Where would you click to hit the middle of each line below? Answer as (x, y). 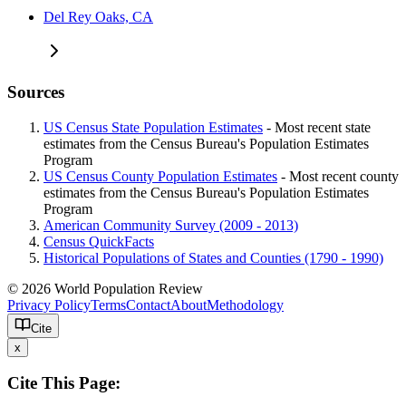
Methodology (245, 304)
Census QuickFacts (99, 241)
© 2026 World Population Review (109, 288)
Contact (148, 304)
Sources (36, 92)
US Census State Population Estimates (153, 127)
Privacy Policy (49, 304)
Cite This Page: (64, 383)
